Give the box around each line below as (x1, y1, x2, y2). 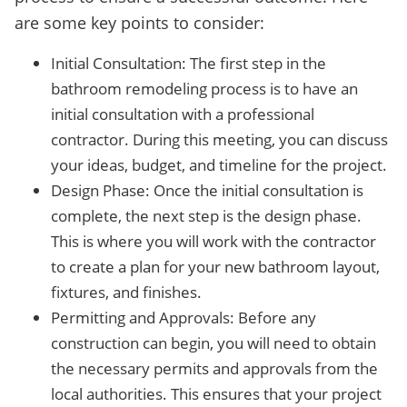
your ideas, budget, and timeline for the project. (51, 154, 387, 175)
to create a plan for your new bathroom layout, (51, 256, 380, 277)
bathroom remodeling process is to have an (51, 78, 358, 99)
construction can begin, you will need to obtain (51, 333, 376, 353)
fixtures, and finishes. (51, 282, 202, 303)
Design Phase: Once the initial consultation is (51, 180, 363, 201)
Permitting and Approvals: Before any (51, 307, 316, 328)
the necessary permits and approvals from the (51, 358, 378, 379)
